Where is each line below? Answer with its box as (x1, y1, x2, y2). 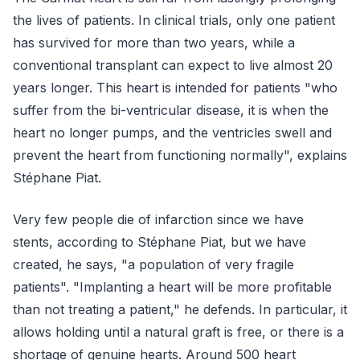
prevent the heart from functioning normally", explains (13, 147, 347, 163)
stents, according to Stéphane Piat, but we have (13, 234, 306, 250)
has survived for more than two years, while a (13, 35, 295, 51)
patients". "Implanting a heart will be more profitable (13, 279, 332, 295)
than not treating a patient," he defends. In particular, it (13, 301, 347, 317)
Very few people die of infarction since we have (13, 211, 304, 227)
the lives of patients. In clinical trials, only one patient (13, 12, 335, 28)
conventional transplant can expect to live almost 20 (13, 57, 333, 73)
